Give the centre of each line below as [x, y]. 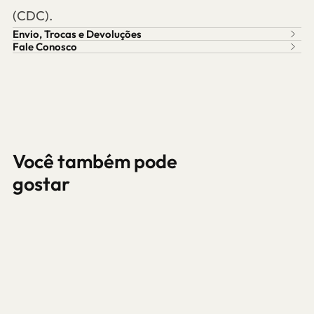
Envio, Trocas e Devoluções [77, 34]
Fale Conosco [45, 47]
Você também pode [95, 162]
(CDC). [32, 16]
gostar [41, 184]
